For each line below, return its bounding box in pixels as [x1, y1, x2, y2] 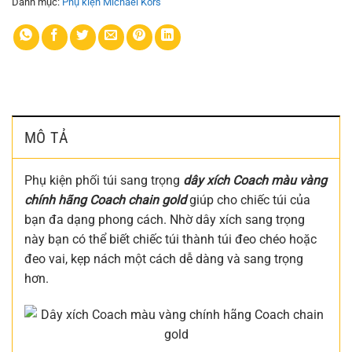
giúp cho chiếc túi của [186, 192, 310, 207]
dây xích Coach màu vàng [183, 172, 327, 188]
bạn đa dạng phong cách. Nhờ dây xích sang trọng [24, 211, 305, 227]
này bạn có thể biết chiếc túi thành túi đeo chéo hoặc [24, 231, 317, 247]
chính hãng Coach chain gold [24, 192, 186, 207]
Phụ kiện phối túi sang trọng [24, 172, 183, 188]
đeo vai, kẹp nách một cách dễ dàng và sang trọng [24, 251, 303, 266]
